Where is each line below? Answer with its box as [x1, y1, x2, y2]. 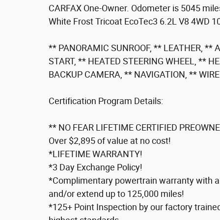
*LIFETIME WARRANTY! [49, 148, 142, 159]
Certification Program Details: [49, 95, 163, 106]
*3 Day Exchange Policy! [49, 162, 142, 172]
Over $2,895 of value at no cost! [49, 135, 171, 146]
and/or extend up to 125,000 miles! [49, 188, 184, 199]
